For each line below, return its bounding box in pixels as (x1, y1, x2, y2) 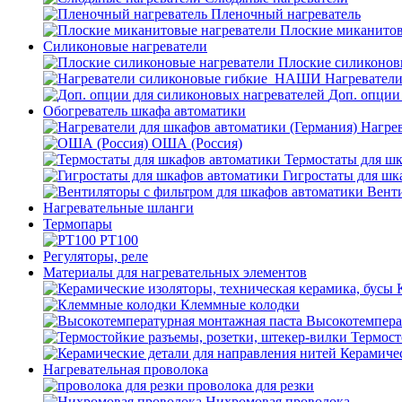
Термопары (43, 216, 112, 232)
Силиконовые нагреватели (43, 39, 207, 54)
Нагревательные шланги (43, 200, 194, 215)
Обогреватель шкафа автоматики (43, 103, 246, 118)
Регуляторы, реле (43, 249, 148, 264)
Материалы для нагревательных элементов (43, 265, 307, 280)
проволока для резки (188, 378, 314, 393)
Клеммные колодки (180, 297, 300, 312)
